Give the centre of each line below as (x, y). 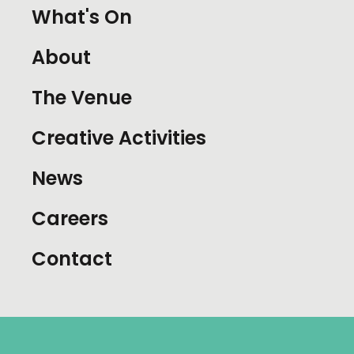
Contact (72, 259)
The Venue (82, 98)
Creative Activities (119, 138)
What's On (82, 17)
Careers (70, 219)
